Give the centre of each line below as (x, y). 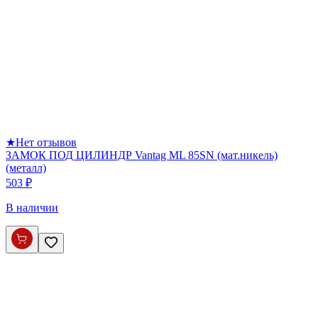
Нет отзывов (46, 142)
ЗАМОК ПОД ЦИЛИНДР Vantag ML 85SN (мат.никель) (142, 155)
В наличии (32, 207)
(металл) (26, 168)
